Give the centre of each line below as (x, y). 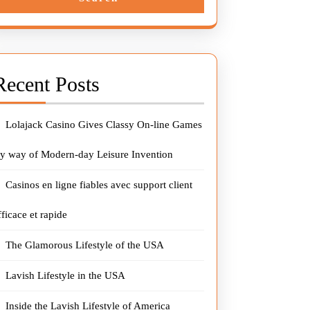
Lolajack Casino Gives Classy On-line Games (104, 125)
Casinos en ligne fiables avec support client (99, 185)
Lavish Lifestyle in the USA (66, 275)
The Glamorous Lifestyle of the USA (85, 245)
